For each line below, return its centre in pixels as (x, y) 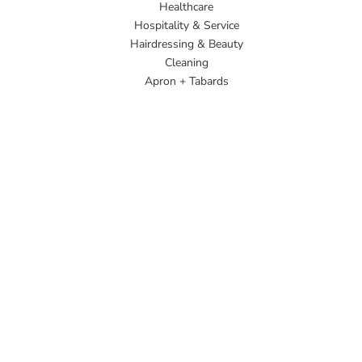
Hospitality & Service (186, 26)
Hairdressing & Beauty (186, 44)
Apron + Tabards (186, 82)
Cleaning (186, 63)
